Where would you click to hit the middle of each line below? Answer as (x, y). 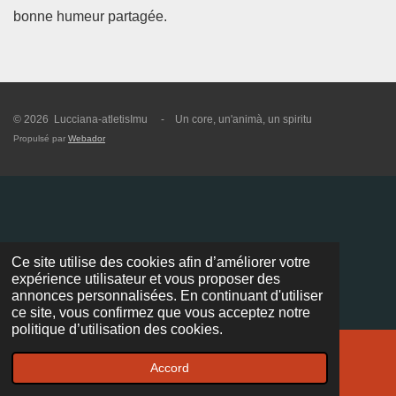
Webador (87, 138)
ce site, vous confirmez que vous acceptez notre (160, 313)
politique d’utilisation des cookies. (117, 330)
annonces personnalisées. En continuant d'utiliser (167, 296)
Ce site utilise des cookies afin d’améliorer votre (160, 263)
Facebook (292, 373)
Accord (170, 368)
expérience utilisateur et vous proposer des (145, 279)
